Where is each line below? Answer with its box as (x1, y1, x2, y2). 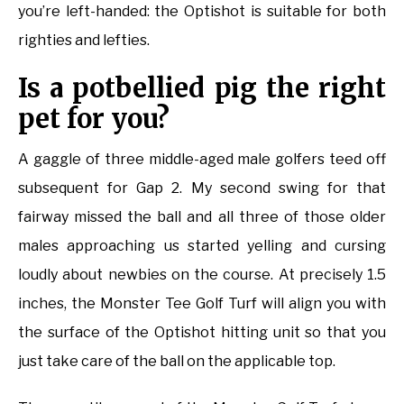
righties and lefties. (18, 32, 150, 50)
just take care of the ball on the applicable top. (18, 353, 335, 371)
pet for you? (18, 102, 170, 136)
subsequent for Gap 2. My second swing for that (18, 179, 386, 197)
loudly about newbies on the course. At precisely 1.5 (18, 266, 386, 284)
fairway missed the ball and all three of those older (18, 208, 386, 226)
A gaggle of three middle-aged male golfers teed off (18, 151, 386, 169)
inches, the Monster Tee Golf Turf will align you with (18, 295, 386, 313)
